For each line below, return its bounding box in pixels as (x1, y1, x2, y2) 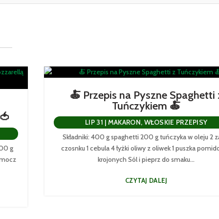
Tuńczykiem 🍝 (112, 99, 181, 112)
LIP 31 (85, 117, 103, 127)
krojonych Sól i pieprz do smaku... (98, 154, 195, 164)
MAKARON (108, 117, 141, 127)
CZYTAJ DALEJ (125, 176, 168, 184)
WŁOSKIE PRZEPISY (144, 117, 208, 127)
